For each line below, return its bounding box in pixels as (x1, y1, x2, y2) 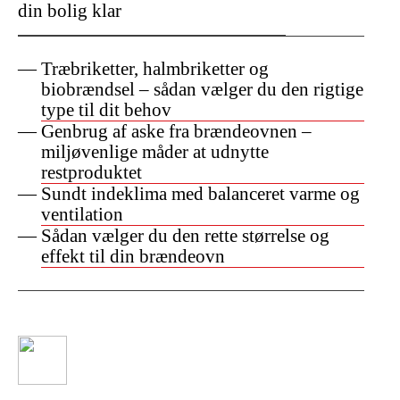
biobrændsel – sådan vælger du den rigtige (41, 78, 363, 100)
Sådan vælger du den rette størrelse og (41, 224, 329, 246)
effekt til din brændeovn (41, 245, 225, 267)
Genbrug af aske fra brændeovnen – (41, 120, 312, 142)
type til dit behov (41, 98, 171, 121)
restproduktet (41, 161, 142, 183)
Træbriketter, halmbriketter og (41, 57, 269, 79)
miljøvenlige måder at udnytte (41, 140, 269, 162)
